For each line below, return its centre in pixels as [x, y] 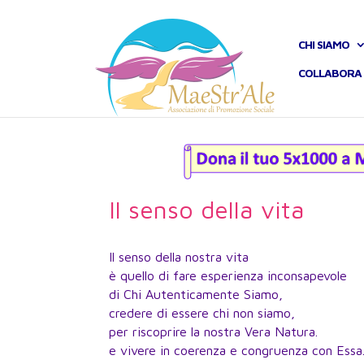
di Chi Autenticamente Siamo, [196, 294]
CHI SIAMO [324, 45]
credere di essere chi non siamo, [202, 312]
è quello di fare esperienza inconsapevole [228, 275]
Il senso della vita [207, 210]
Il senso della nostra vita [179, 256]
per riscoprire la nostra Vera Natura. [214, 331]
